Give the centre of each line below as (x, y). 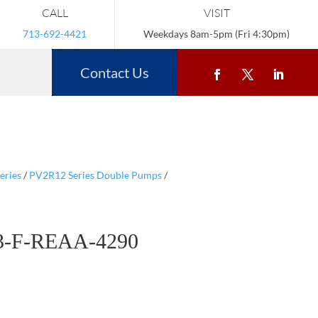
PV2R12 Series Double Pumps (95, 175)
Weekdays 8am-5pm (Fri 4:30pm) (216, 34)
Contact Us (115, 72)
